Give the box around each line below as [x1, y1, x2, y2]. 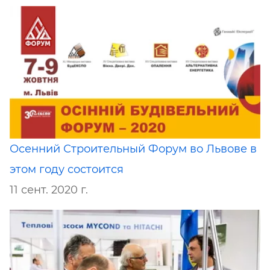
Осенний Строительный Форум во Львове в [10, 142, 257, 155]
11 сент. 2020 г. [10, 183, 88, 196]
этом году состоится [10, 162, 124, 176]
